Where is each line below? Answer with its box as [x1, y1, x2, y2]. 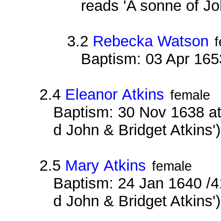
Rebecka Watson [92, 32, 209, 50]
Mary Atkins [65, 156, 147, 174]
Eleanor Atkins [65, 85, 165, 103]
